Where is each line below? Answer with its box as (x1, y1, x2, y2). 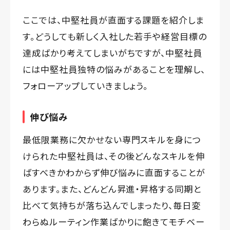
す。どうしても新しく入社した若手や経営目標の (23, 29, 207, 43)
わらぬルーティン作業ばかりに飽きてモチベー (23, 215, 205, 228)
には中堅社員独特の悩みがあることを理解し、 (23, 62, 206, 75)
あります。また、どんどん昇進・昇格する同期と (23, 182, 202, 195)
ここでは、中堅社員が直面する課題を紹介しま (23, 13, 205, 26)
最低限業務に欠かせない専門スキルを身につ (23, 132, 202, 146)
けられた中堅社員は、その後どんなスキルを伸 (23, 149, 205, 162)
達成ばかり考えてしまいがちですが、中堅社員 (23, 46, 203, 59)
